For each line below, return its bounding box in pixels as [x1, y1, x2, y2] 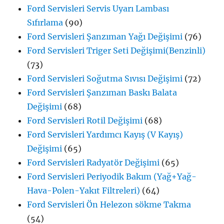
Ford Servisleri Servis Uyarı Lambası [27, 3, 169, 14]
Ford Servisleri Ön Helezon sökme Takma [27, 199, 191, 210]
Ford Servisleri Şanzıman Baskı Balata [27, 87, 177, 98]
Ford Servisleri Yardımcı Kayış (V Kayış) [27, 129, 183, 140]
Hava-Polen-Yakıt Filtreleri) [27, 185, 140, 196]
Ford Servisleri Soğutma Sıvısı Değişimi [27, 73, 183, 84]
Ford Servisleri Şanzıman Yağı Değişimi [27, 31, 183, 42]
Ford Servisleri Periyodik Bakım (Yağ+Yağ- [27, 171, 197, 182]
